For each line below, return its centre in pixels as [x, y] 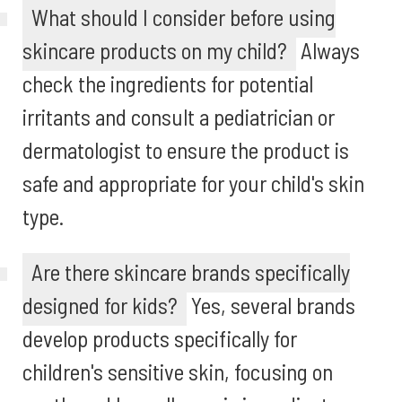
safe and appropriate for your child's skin [193, 183]
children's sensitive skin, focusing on [178, 371]
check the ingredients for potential [168, 83]
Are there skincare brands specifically [191, 272]
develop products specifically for [160, 338]
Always [328, 50]
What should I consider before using [184, 17]
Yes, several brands [271, 305]
